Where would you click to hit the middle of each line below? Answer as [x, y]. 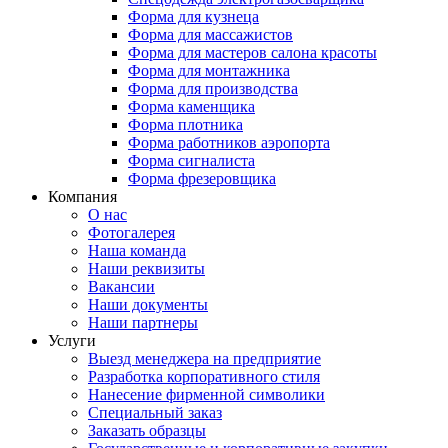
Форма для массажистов [210, 34]
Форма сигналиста [191, 160]
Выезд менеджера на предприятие [204, 358]
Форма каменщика [191, 106]
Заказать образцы [147, 430]
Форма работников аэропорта [229, 142]
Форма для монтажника [209, 70]
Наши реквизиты [146, 268]
